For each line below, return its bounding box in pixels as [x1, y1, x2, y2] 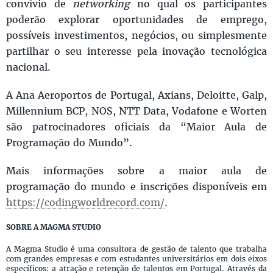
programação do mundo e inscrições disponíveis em [6, 180, 267, 193]
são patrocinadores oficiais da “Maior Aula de [6, 120, 267, 133]
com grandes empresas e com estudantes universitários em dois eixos [6, 254, 267, 263]
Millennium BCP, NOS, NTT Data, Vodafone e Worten [6, 104, 267, 117]
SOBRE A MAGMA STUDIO [6, 222, 101, 232]
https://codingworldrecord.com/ [6, 196, 165, 208]
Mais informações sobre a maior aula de [6, 164, 267, 177]
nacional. [6, 60, 51, 73]
